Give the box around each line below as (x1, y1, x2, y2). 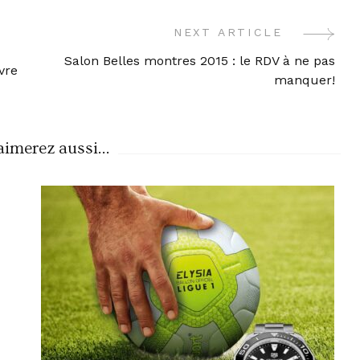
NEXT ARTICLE (173, 26, 283, 39)
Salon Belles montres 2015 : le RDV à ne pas (63, 53, 335, 69)
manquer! (273, 72, 335, 88)
